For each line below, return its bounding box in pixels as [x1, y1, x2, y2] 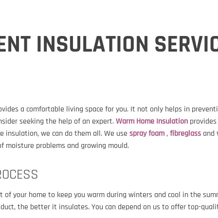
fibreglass [170, 128, 201, 139]
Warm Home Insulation [116, 116, 188, 127]
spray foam [129, 128, 164, 139]
